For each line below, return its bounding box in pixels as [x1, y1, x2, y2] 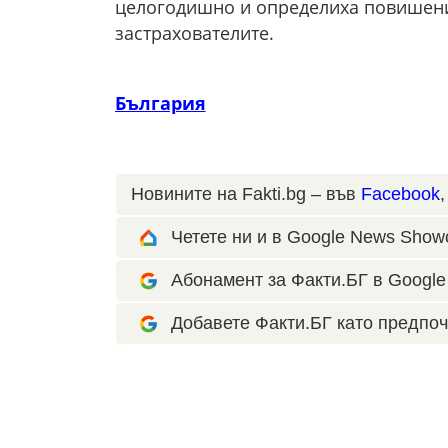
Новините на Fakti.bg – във [130, 183, 361, 204]
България [114, 90, 206, 115]
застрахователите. [114, 20, 274, 45]
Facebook [360, 183, 440, 204]
